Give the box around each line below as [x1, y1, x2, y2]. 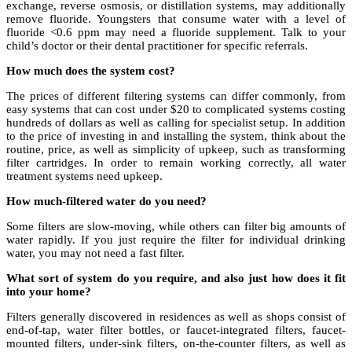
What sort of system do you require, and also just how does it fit [6, 272, 346, 285]
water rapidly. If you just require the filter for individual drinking [6, 233, 346, 247]
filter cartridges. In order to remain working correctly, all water [6, 156, 346, 170]
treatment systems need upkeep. [6, 170, 163, 183]
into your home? [6, 285, 91, 299]
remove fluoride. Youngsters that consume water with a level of [6, 13, 346, 26]
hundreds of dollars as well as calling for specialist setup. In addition [6, 116, 346, 130]
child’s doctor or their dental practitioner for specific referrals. [6, 39, 308, 53]
